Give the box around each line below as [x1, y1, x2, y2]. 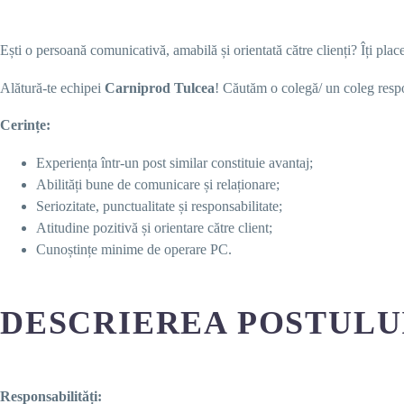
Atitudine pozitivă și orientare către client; [36, 219, 272, 235]
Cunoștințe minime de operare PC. [36, 241, 232, 257]
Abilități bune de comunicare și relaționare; [36, 176, 280, 192]
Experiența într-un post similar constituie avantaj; [36, 154, 313, 170]
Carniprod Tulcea [105, 79, 215, 96]
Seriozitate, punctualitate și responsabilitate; [36, 197, 282, 214]
